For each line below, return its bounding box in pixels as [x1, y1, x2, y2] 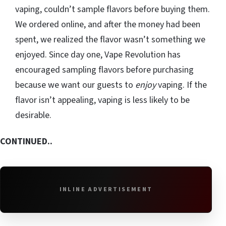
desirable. [15, 109, 51, 122]
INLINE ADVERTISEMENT [59, 185, 153, 194]
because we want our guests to [15, 79, 135, 92]
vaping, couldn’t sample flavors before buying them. [15, 3, 210, 16]
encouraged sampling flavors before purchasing [15, 64, 194, 77]
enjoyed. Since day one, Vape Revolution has [15, 48, 181, 62]
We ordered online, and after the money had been [15, 18, 200, 31]
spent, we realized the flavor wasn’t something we [15, 33, 205, 46]
